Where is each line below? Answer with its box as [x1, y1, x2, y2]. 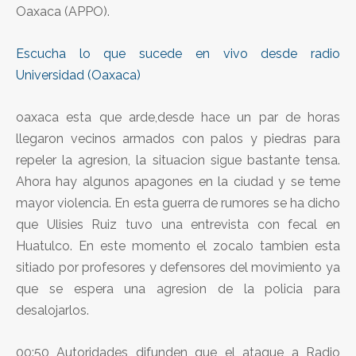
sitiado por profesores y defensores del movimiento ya [16, 259, 340, 275]
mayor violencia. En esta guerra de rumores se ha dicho [16, 195, 340, 211]
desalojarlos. [16, 302, 89, 318]
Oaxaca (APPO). [16, 3, 110, 19]
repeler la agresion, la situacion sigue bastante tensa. [16, 152, 340, 168]
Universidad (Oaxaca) [16, 67, 141, 83]
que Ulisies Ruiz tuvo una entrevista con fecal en [16, 216, 340, 232]
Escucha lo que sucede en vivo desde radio [16, 45, 340, 61]
